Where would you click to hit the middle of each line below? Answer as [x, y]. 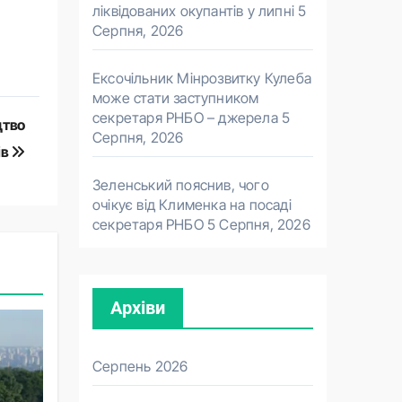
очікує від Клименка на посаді [192, 205]
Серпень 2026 [140, 366]
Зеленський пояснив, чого [181, 185]
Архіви [138, 308]
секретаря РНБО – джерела [185, 118]
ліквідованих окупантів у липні [193, 11]
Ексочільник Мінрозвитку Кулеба [202, 78]
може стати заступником [176, 98]
